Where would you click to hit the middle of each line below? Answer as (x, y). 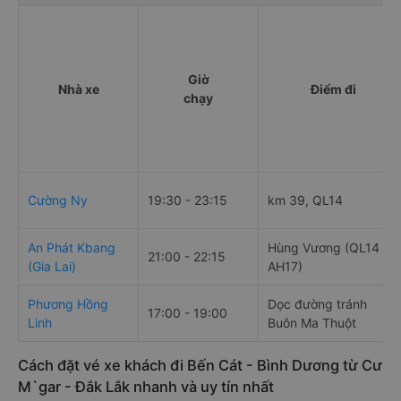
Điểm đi (333, 90)
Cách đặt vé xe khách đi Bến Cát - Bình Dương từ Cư (200, 366)
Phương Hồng (68, 304)
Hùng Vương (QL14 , (327, 248)
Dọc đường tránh (317, 304)
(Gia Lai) (52, 267)
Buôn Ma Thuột (312, 323)
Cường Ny (58, 200)
